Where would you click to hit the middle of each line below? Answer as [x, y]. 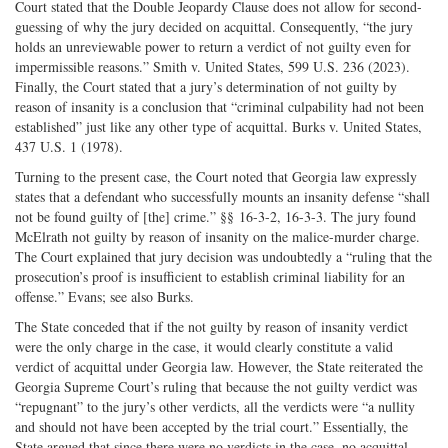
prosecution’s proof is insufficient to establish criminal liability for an [210, 276]
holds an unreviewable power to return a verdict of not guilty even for [213, 46]
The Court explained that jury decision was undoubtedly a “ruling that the [223, 256]
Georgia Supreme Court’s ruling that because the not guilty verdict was [216, 386]
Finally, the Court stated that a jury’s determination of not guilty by [206, 86]
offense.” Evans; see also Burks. [104, 296]
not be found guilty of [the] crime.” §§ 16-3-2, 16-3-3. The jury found [215, 216]
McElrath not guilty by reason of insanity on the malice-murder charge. [217, 236]
